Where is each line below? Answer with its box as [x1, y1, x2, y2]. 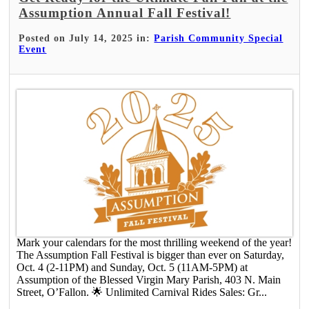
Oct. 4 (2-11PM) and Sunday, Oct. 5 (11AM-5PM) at [17, 261, 248, 274]
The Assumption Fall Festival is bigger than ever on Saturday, [17, 249, 285, 261]
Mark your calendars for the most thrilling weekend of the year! [17, 237, 292, 249]
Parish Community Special [154, 33, 283, 44]
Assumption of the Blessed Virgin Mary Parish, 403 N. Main [17, 274, 281, 286]
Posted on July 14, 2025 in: [19, 33, 154, 44]
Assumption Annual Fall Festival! [19, 5, 231, 20]
